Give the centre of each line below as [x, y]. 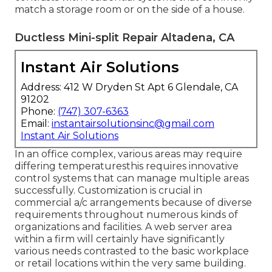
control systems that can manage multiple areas [132, 178]
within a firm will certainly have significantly [120, 239]
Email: [36, 123]
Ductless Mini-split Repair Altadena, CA [124, 37]
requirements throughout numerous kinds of [126, 214]
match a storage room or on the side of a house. [130, 9]
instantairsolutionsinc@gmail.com [133, 123]
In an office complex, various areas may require [128, 154]
